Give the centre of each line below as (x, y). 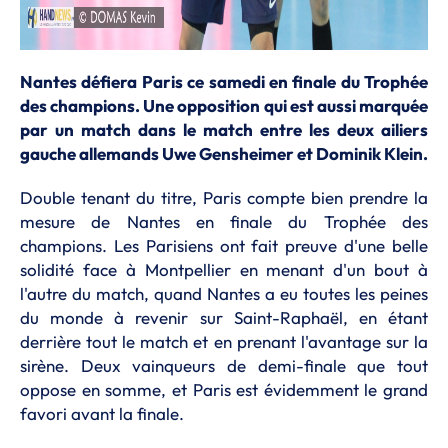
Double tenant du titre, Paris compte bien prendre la (224, 197)
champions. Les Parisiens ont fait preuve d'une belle (224, 245)
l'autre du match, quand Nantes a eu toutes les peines (224, 293)
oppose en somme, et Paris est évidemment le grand (224, 389)
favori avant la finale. (102, 413)
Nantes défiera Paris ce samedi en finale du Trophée (224, 81)
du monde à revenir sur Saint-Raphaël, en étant (224, 317)
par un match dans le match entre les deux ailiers (224, 129)
